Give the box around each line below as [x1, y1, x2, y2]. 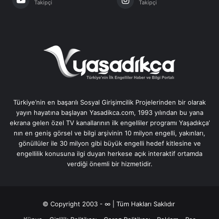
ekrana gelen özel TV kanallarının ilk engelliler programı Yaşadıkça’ [9, 118, 210, 127]
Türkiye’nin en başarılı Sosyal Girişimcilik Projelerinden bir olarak [13, 98, 206, 106]
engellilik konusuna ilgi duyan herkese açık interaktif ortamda [17, 149, 202, 157]
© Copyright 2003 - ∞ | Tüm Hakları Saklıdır [42, 199, 177, 208]
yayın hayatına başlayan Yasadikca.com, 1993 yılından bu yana [16, 108, 203, 116]
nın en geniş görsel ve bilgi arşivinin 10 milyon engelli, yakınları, [14, 129, 205, 137]
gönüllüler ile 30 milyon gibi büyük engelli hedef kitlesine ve [18, 139, 201, 147]
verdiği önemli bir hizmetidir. [66, 159, 153, 168]
